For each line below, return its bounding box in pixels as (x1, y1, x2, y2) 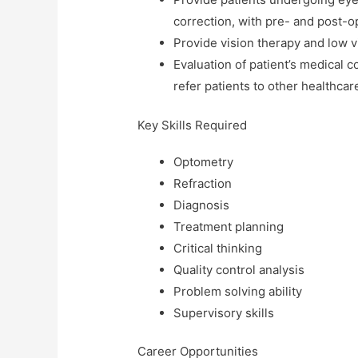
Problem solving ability (173, 283, 303, 299)
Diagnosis (173, 197, 230, 213)
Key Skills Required (137, 117, 248, 133)
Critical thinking (173, 240, 263, 256)
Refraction (173, 175, 233, 191)
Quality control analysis (173, 261, 305, 277)
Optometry (173, 153, 234, 169)
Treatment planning (173, 218, 284, 234)
